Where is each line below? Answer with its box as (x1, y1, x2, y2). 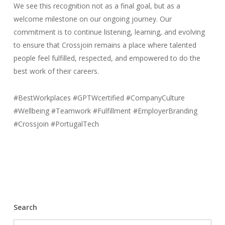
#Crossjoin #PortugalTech (13, 119, 99, 129)
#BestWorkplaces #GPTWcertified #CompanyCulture (13, 93, 185, 102)
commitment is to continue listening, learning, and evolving (13, 27, 205, 37)
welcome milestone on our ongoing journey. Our (13, 14, 172, 24)
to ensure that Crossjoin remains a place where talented (13, 40, 196, 50)
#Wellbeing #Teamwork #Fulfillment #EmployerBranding (13, 106, 197, 116)
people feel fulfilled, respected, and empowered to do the (13, 53, 200, 63)
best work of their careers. (13, 66, 99, 76)
